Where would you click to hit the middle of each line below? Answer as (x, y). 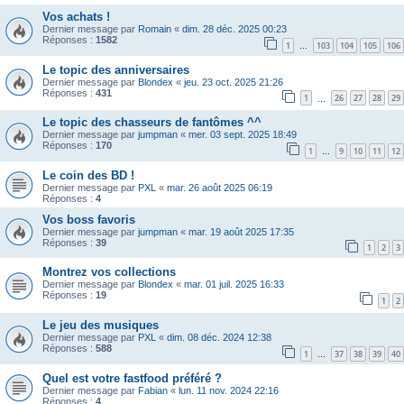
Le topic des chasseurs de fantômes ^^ (152, 123)
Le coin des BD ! (88, 175)
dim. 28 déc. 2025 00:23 (234, 28)
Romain (155, 28)
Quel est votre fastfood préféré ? (132, 378)
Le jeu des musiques (101, 326)
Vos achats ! (76, 16)
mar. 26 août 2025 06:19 (220, 187)
